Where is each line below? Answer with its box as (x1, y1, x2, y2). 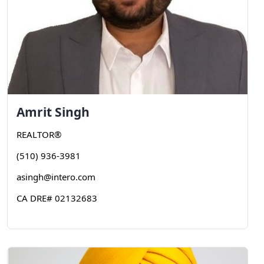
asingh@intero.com (16, 171, 95, 183)
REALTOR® (16, 128, 61, 140)
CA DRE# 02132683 (16, 192, 97, 204)
